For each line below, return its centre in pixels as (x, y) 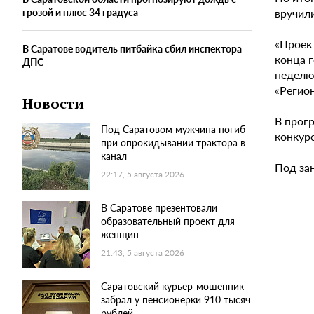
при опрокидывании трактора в (173, 143)
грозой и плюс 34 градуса (80, 12)
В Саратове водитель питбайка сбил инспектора (132, 49)
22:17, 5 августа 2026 (143, 175)
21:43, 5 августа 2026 (143, 253)
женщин (120, 234)
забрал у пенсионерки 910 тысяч (176, 300)
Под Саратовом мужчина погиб (173, 129)
